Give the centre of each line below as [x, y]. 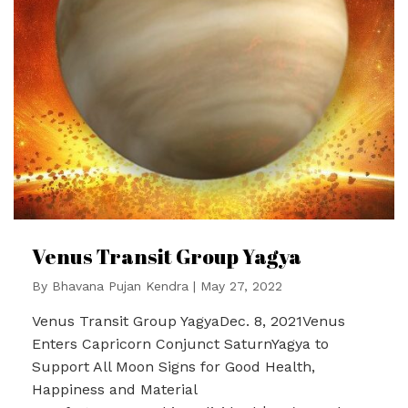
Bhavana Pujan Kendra [120, 286]
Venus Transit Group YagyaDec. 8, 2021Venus [189, 321]
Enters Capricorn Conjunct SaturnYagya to [180, 343]
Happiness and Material [114, 389]
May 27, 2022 [241, 286]
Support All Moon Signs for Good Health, [173, 366]
